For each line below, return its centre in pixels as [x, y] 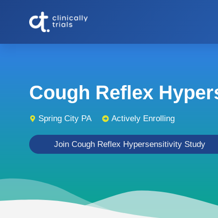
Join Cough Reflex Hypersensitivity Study [130, 144]
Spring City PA [65, 118]
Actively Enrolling [143, 118]
